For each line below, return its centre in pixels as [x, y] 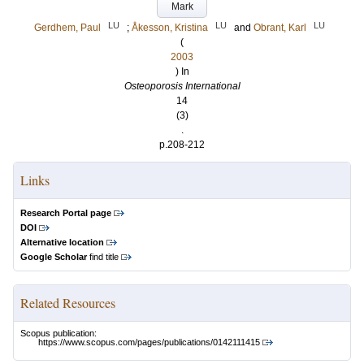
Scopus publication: [58, 333]
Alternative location [62, 242]
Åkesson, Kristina [170, 28]
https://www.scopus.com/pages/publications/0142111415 [149, 342]
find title [103, 257]
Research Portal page [66, 213]
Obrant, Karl [280, 28]
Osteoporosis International [182, 86]
